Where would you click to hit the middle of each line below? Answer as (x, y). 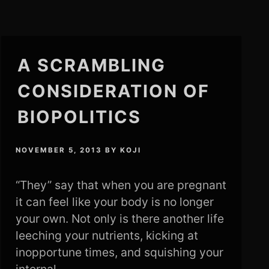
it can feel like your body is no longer (114, 202)
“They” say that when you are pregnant (121, 185)
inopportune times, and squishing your (119, 252)
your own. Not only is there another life (119, 219)
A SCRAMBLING (91, 65)
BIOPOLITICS (79, 117)
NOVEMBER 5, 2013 (59, 150)
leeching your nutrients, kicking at (107, 236)
